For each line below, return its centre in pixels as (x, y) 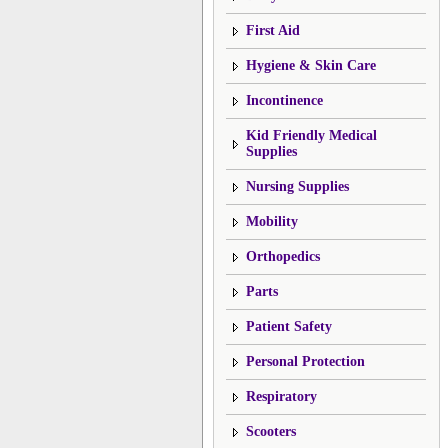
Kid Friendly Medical (311, 135)
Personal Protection (305, 361)
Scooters (271, 431)
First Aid (273, 30)
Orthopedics (283, 256)
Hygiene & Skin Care (311, 65)
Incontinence (284, 100)
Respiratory (281, 396)
